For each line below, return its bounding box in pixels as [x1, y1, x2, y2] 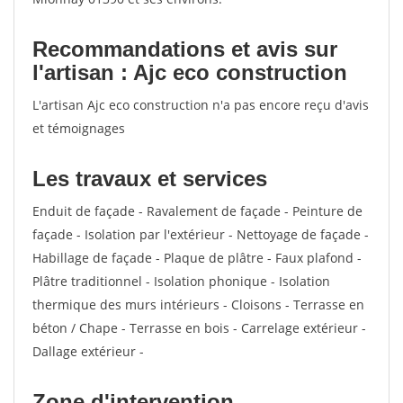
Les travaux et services [32, 166, 267, 191]
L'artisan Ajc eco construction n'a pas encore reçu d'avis [32, 96, 369, 113]
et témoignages [32, 120, 125, 137]
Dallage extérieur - [32, 343, 144, 360]
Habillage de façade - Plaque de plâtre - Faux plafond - [32, 249, 362, 266]
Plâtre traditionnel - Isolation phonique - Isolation [32, 273, 330, 290]
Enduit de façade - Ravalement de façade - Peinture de [32, 202, 363, 219]
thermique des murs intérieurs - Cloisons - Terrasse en [32, 296, 364, 313]
